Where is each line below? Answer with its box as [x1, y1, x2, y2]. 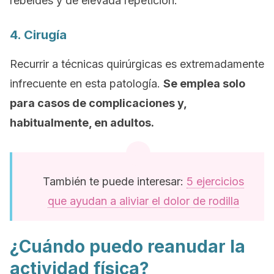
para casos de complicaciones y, [10, 97, 187, 109]
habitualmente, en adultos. [10, 116, 154, 129]
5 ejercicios [186, 175, 244, 188]
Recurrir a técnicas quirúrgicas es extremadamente [10, 57, 264, 70]
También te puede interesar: [42, 175, 187, 188]
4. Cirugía [10, 28, 67, 42]
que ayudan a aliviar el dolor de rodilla [47, 194, 239, 207]
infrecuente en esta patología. [10, 77, 163, 90]
